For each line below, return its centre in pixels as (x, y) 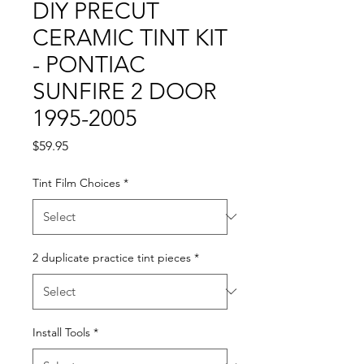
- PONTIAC (89, 64)
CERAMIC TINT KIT (130, 37)
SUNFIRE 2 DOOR (125, 91)
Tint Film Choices (76, 182)
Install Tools (61, 332)
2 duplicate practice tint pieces (112, 257)
